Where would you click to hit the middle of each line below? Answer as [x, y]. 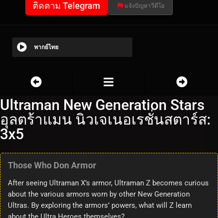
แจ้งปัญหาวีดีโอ [144, 6]
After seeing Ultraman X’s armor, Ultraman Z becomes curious [108, 183]
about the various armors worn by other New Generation [99, 194]
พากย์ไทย [46, 47]
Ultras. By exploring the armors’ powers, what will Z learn [100, 206]
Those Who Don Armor [52, 165]
